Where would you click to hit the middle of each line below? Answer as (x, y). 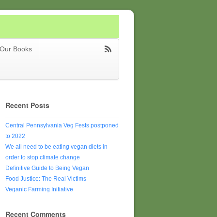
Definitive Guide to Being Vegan (47, 168)
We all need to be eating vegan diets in (56, 147)
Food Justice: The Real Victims (46, 179)
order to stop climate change (43, 158)
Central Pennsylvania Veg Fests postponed (62, 126)
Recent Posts (27, 105)
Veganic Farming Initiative (39, 190)
